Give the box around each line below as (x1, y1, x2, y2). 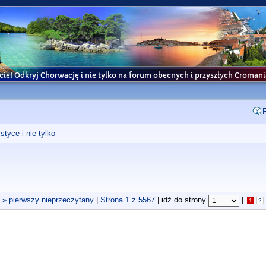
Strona (100, 195, 125, 205)
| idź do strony (154, 195, 208, 205)
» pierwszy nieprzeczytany (2, 195, 94, 205)
